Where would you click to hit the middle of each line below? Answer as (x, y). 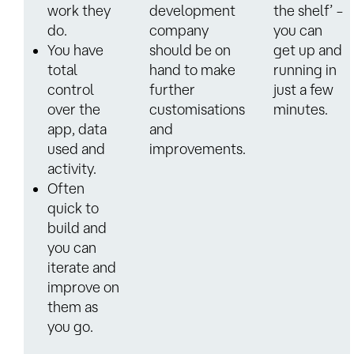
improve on (83, 286)
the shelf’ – (309, 10)
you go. (70, 326)
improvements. (198, 148)
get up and (308, 49)
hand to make (192, 69)
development (192, 10)
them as (73, 306)
